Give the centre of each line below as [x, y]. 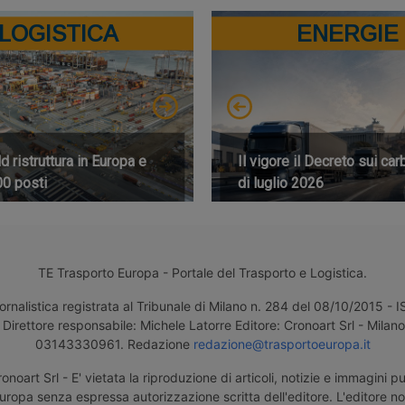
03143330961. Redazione [114, 344]
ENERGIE [347, 33]
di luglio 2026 [281, 183]
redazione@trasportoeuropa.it [282, 344]
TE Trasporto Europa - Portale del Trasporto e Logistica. [202, 273]
